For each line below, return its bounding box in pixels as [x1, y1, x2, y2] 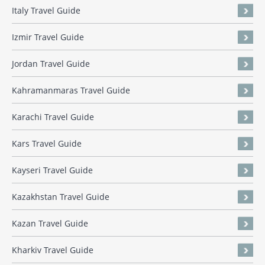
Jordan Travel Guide [12, 58, 90, 70]
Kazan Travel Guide [12, 218, 88, 230]
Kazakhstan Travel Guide [12, 191, 109, 203]
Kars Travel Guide [12, 138, 82, 150]
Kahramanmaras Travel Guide [12, 85, 130, 96]
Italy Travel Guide [12, 5, 80, 17]
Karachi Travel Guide [12, 111, 94, 123]
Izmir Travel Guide [12, 31, 84, 43]
